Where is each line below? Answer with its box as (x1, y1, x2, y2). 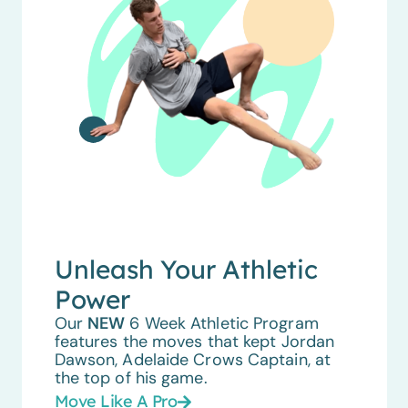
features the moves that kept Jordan (54, 330, 335, 352)
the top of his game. (54, 366, 208, 389)
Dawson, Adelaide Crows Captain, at (54, 348, 331, 371)
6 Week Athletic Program (125, 311, 319, 334)
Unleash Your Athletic (54, 252, 318, 285)
